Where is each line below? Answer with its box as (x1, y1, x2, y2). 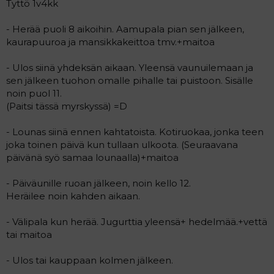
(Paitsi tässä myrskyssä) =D (6, 100, 127, 112)
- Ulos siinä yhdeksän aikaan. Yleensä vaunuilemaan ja (6, 62, 253, 73)
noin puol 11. (6, 87, 62, 99)
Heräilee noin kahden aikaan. (6, 190, 140, 202)
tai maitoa (6, 229, 52, 240)
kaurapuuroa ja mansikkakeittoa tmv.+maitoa (6, 36, 215, 48)
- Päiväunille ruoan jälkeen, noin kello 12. (6, 177, 191, 189)
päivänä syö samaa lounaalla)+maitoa (6, 152, 179, 163)
